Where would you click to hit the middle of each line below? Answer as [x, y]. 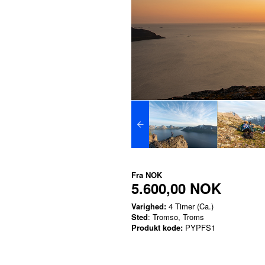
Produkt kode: [157, 228]
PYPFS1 [199, 228]
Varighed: [149, 206]
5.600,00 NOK [176, 188]
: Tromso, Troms [176, 217]
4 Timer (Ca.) [190, 206]
